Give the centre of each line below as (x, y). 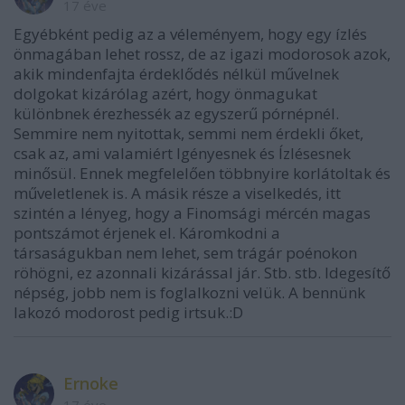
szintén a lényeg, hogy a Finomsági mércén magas (192, 213)
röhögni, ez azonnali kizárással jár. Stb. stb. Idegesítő (202, 273)
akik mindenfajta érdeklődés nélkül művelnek (176, 74)
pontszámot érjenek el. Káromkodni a (147, 233)
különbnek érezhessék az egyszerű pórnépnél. (176, 113)
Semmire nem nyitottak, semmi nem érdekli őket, (188, 133)
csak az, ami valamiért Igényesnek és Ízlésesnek (182, 153)
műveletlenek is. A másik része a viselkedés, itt (177, 193)
